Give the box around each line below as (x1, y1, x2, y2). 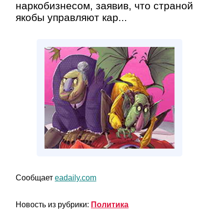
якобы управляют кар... (16, 12, 127, 23)
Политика (91, 200, 129, 209)
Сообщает (16, 174, 55, 182)
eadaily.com (55, 174, 96, 182)
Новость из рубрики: (16, 200, 91, 209)
